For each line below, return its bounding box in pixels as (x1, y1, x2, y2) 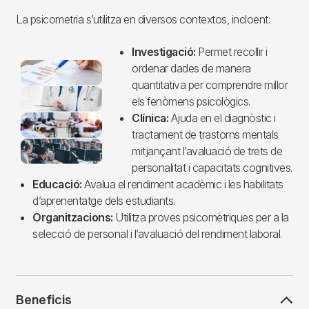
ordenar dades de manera (132, 61, 251, 76)
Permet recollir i (195, 45, 268, 59)
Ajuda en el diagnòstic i (168, 111, 276, 126)
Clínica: (132, 111, 168, 126)
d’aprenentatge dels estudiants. (32, 194, 175, 208)
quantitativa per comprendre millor (132, 78, 288, 92)
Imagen (15, 54, 52, 69)
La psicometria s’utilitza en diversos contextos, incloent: (16, 12, 270, 27)
